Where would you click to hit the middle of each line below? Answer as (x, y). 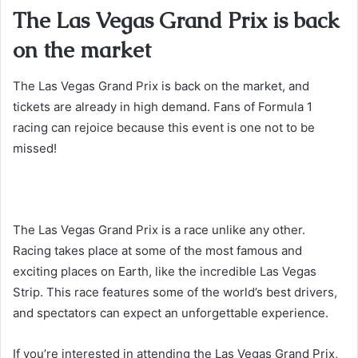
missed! (35, 148)
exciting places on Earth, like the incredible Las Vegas (165, 271)
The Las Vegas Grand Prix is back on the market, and (161, 86)
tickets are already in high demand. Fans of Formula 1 (163, 106)
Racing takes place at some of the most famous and (157, 250)
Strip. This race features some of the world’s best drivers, (175, 292)
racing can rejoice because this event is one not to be (164, 127)
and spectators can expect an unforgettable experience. (171, 312)
